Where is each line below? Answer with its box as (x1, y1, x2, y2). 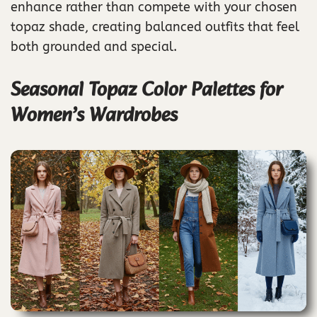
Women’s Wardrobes (11, 98, 178, 132)
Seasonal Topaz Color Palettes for (11, 73, 283, 107)
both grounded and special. (11, 38, 177, 54)
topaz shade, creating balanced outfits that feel (11, 18, 299, 35)
